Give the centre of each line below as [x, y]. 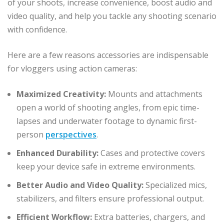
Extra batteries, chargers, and [148, 217]
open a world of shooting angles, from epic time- [108, 107]
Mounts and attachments [154, 94]
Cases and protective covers [152, 153]
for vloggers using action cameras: [72, 68]
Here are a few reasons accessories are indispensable [108, 55]
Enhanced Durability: [57, 153]
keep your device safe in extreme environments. [106, 166]
